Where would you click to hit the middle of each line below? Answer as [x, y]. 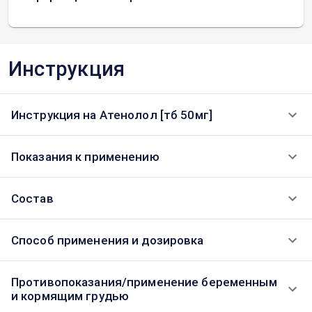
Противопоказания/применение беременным [144, 282]
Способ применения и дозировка [108, 240]
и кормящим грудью [70, 296]
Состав [32, 198]
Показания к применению [85, 157]
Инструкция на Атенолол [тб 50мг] [112, 115]
